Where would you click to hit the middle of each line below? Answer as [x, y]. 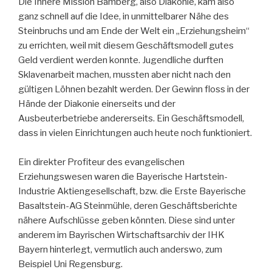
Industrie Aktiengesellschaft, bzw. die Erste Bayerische [132, 192]
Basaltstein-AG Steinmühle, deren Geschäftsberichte [128, 206]
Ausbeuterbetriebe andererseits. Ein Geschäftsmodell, [131, 119]
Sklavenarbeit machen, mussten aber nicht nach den [124, 75]
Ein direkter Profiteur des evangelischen [101, 162]
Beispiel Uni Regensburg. [70, 264]
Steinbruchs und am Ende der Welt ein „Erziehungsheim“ [134, 31]
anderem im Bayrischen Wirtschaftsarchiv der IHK [121, 235]
